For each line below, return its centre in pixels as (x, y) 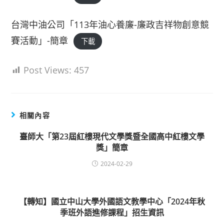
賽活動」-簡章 (40, 40)
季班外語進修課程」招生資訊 (112, 212)
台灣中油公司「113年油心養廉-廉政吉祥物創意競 (110, 24)
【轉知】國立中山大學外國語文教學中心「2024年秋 (112, 201)
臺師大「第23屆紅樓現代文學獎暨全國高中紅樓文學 (112, 136)
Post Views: (48, 70)
